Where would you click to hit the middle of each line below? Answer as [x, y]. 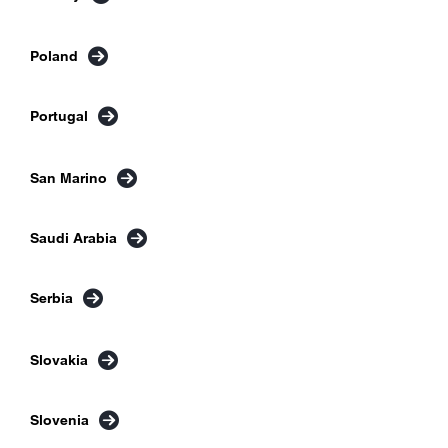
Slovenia [59, 419]
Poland [54, 55]
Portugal [59, 115]
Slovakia [59, 359]
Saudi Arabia [73, 237]
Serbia [51, 297]
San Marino [68, 177]
